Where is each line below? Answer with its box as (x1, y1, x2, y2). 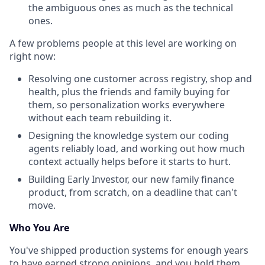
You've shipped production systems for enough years (9, 244, 248, 257)
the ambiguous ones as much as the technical (28, 1, 233, 14)
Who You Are (9, 221, 69, 234)
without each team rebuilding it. (28, 111, 172, 124)
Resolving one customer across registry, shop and (28, 72, 252, 85)
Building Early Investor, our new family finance (28, 173, 234, 186)
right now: (9, 50, 56, 63)
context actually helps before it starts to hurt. (28, 155, 231, 168)
